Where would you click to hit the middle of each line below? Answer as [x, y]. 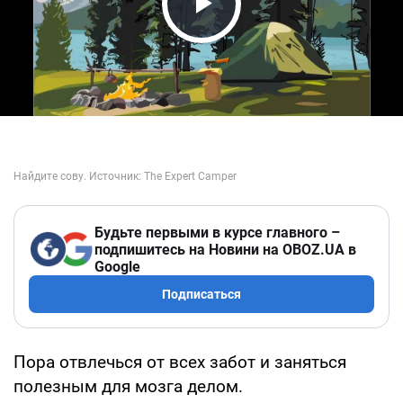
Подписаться [201, 294]
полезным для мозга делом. [128, 386]
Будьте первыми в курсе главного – [217, 232]
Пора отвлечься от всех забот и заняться [180, 362]
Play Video [252, 37]
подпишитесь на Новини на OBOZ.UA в [225, 249]
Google [117, 266]
